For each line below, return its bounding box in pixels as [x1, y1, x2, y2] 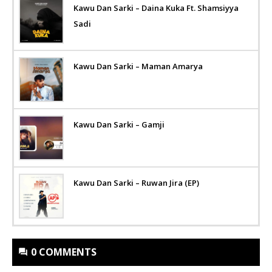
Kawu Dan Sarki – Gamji [73, 118, 165, 130]
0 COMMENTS [31, 245, 97, 259]
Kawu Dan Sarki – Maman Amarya [73, 60, 203, 72]
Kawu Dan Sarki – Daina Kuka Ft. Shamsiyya [73, 2, 239, 13]
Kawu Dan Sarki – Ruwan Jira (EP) [73, 177, 199, 188]
